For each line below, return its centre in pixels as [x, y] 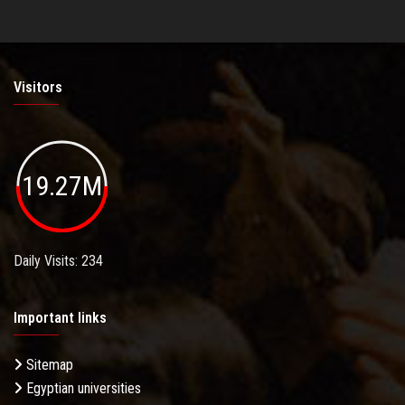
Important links [60, 317]
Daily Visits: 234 [58, 260]
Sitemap [48, 364]
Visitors [38, 88]
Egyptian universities [82, 388]
